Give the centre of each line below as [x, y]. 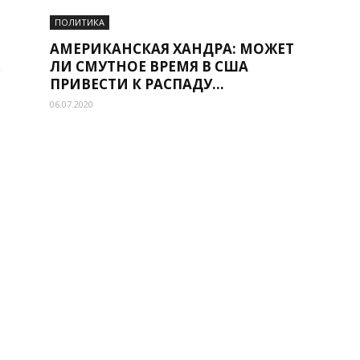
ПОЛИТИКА [80, 22]
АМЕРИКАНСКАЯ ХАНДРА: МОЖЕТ [172, 49]
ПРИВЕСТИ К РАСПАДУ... [137, 84]
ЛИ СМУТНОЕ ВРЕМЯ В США [149, 66]
